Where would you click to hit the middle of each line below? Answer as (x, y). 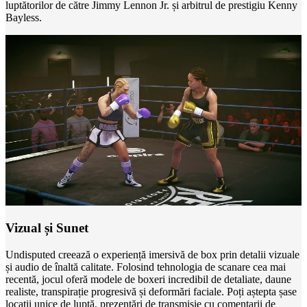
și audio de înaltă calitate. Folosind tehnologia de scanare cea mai (146, 267)
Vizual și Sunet (47, 228)
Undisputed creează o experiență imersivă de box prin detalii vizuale (152, 255)
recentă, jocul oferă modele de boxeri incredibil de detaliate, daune (148, 280)
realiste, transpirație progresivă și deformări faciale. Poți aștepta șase (151, 292)
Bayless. (24, 18)
